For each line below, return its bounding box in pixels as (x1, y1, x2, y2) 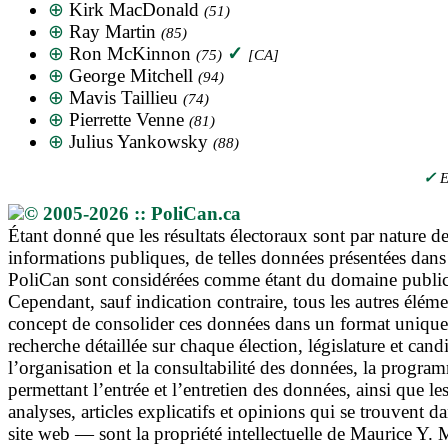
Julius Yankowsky (69, 130, 208, 152)
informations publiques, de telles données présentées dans (8, 246, 446, 268)
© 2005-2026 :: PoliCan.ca (24, 202, 241, 224)
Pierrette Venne (69, 108, 184, 130)
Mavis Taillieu (69, 86, 178, 108)
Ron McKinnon (69, 42, 191, 64)
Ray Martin (69, 20, 156, 42)
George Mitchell (69, 64, 193, 86)
